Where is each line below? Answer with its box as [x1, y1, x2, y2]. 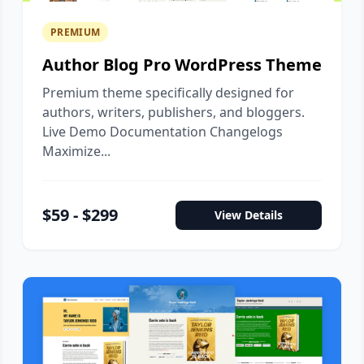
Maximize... [42, 142, 110, 160]
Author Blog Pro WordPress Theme [42, 54, 322, 76]
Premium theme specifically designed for [42, 84, 294, 102]
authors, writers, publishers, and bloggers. [42, 103, 305, 121]
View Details [214, 207, 283, 223]
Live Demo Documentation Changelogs [42, 123, 283, 141]
